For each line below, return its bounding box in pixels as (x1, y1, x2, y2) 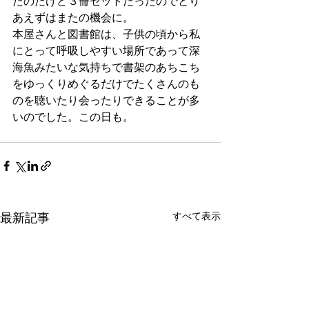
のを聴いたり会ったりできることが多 (12, 94, 200, 106)
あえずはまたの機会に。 (12, 12, 134, 23)
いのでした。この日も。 (12, 111, 134, 123)
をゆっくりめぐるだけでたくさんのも (12, 78, 200, 90)
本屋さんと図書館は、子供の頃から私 (12, 28, 200, 40)
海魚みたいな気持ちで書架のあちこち (12, 61, 200, 73)
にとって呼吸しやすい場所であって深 (12, 45, 200, 57)
